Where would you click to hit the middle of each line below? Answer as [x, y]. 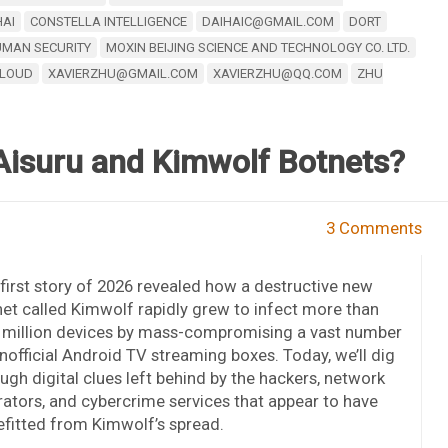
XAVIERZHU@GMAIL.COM [122, 73]
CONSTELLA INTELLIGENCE [108, 21]
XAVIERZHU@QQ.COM [277, 73]
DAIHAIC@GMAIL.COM [267, 21]
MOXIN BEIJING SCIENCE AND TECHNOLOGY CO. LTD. [257, 47]
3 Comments [374, 227]
